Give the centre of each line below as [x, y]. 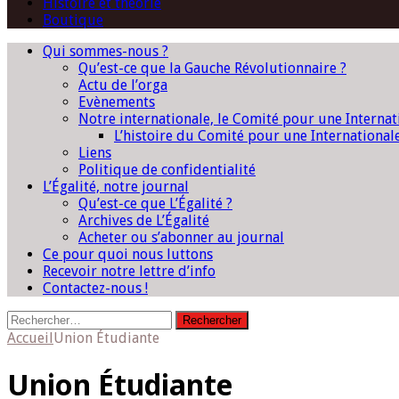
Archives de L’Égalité [144, 220]
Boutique [73, 20]
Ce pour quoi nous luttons [128, 254]
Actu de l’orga [123, 85]
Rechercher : [45, 318]
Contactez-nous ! [95, 288]
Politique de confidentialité [167, 170]
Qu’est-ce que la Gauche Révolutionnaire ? [212, 68]
